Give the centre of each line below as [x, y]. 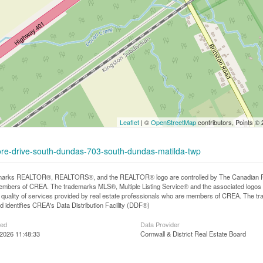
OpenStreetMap [173, 122]
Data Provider [160, 224]
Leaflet [129, 122]
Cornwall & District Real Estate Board [193, 234]
